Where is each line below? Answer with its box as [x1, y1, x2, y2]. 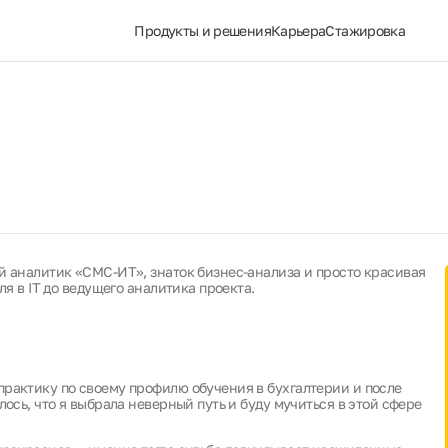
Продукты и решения [134, 22, 271, 39]
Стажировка [325, 22, 406, 39]
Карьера [270, 22, 326, 39]
